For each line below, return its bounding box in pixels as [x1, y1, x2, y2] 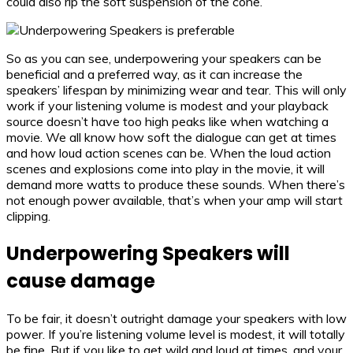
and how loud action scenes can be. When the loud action [6, 145, 331, 162]
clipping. [6, 208, 50, 225]
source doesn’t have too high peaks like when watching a [6, 113, 329, 130]
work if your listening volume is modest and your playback [6, 98, 329, 114]
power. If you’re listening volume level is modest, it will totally [6, 326, 345, 343]
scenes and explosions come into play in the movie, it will [6, 161, 325, 177]
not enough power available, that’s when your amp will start [6, 192, 343, 209]
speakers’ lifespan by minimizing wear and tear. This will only [6, 82, 347, 98]
